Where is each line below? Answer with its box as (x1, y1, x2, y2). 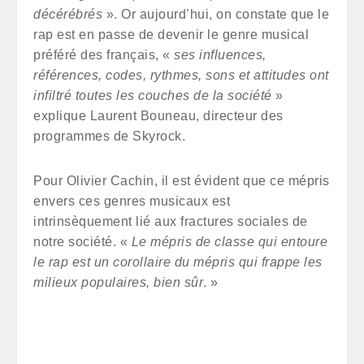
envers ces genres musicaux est (33, 194, 230, 208)
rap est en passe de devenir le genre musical (33, 28, 309, 41)
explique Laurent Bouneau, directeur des (33, 109, 284, 123)
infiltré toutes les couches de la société (33, 89, 272, 102)
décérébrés (33, 7, 106, 21)
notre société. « (33, 235, 132, 249)
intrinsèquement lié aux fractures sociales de (33, 214, 308, 228)
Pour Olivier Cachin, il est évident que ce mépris (33, 174, 330, 188)
